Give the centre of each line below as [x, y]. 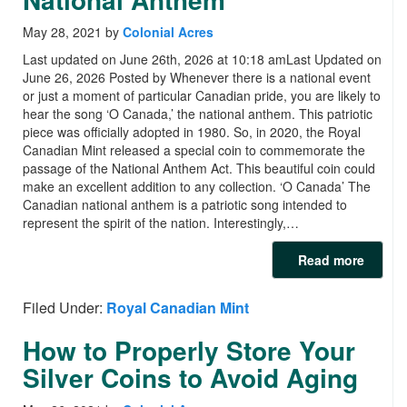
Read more [328, 260]
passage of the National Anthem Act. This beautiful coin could [199, 169]
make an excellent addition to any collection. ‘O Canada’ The [197, 187]
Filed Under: [65, 308]
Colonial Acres [168, 32]
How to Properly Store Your [189, 351]
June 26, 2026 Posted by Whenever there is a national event [197, 78]
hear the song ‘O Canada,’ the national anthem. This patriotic [198, 114]
